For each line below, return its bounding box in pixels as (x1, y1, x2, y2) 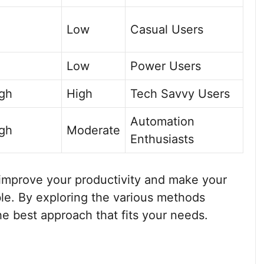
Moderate (67, 123, 120, 137)
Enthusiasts (130, 132, 194, 146)
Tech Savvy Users (130, 87, 230, 101)
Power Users (130, 59, 201, 73)
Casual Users (130, 22, 203, 37)
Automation (130, 114, 194, 128)
